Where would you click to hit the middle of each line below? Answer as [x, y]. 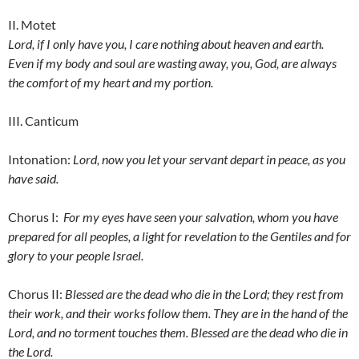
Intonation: [40, 159]
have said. [33, 179]
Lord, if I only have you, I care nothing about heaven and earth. [166, 44]
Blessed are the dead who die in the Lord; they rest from [204, 294]
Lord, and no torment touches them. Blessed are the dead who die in [178, 333]
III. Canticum [43, 121]
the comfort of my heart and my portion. [111, 83]
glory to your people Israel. [76, 256]
